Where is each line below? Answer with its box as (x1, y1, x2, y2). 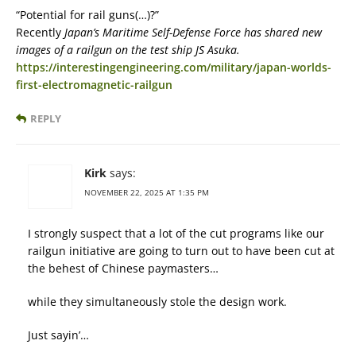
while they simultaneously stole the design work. (28, 294, 287, 309)
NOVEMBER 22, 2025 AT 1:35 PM (84, 187, 209, 198)
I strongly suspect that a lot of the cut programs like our (28, 226, 324, 241)
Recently (16, 25, 64, 40)
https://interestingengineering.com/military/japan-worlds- (16, 60, 331, 75)
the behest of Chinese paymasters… (28, 261, 219, 276)
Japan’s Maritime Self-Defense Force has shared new (64, 25, 322, 40)
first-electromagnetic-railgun (16, 77, 172, 92)
